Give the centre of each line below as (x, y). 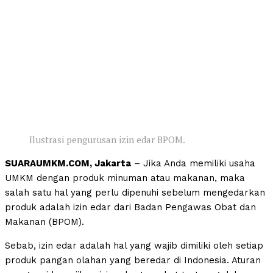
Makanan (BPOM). (44, 222)
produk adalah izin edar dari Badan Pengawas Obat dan (130, 207)
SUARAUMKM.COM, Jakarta (68, 163)
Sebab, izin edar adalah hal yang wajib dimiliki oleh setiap (134, 245)
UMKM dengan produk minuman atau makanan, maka (125, 178)
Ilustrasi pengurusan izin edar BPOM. (107, 139)
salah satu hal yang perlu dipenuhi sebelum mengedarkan (135, 192)
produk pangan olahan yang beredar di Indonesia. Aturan (133, 260)
